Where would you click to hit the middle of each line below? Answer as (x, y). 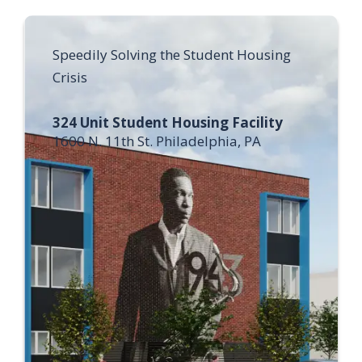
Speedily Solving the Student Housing (172, 55)
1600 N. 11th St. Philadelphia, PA (157, 141)
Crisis (70, 77)
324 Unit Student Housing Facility (168, 122)
